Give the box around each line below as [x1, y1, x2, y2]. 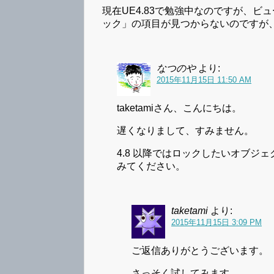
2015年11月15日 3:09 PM [171, 218, 262, 228]
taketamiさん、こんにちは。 [117, 103, 242, 114]
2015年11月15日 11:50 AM [157, 75, 251, 85]
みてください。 [117, 161, 185, 172]
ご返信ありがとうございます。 [131, 245, 268, 256]
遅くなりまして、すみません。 [117, 125, 254, 136]
